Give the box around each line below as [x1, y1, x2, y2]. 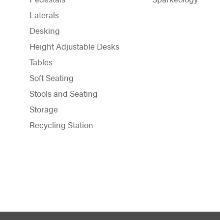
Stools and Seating [29, 87, 98, 99]
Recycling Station [29, 118, 93, 131]
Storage [29, 103, 58, 115]
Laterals [29, 8, 59, 21]
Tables [29, 55, 53, 68]
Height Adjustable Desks [29, 40, 119, 52]
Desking [29, 24, 60, 36]
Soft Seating [29, 71, 74, 83]
